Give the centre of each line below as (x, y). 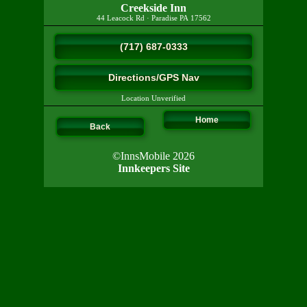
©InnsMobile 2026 (153, 156)
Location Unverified (153, 98)
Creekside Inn (153, 8)
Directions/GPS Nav (153, 77)
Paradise (164, 18)
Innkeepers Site (153, 168)
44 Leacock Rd (120, 18)
